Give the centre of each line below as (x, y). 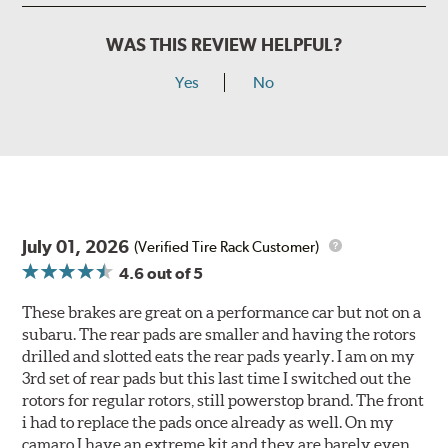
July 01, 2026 (76, 247)
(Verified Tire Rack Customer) (227, 246)
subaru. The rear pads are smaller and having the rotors (219, 334)
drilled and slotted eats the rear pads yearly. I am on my (219, 356)
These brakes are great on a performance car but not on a (222, 312)
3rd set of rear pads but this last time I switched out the (217, 378)
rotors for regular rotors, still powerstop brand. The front (223, 400)
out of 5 (174, 274)
